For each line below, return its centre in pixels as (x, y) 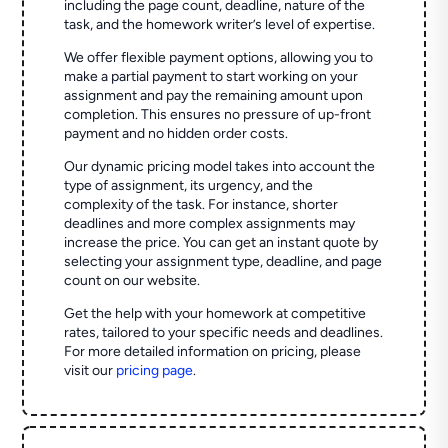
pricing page (155, 371)
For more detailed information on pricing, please (213, 352)
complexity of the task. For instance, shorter (201, 205)
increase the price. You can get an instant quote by (221, 243)
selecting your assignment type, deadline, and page (223, 262)
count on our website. (132, 281)
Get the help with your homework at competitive (215, 314)
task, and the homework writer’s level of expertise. (220, 25)
